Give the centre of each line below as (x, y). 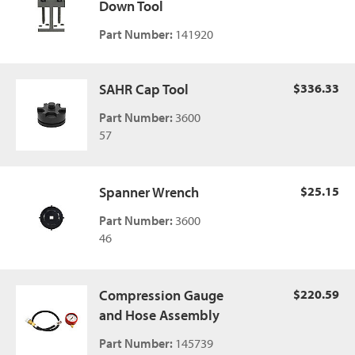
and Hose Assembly (159, 315)
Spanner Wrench (149, 192)
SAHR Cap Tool (144, 89)
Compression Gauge (161, 295)
